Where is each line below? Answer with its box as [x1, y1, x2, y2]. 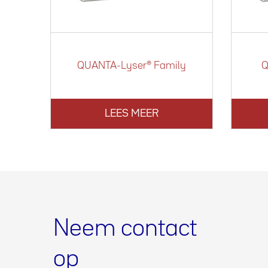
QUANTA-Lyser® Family [77, 61, 186, 71]
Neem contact [53, 218, 197, 240]
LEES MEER [104, 109, 159, 118]
